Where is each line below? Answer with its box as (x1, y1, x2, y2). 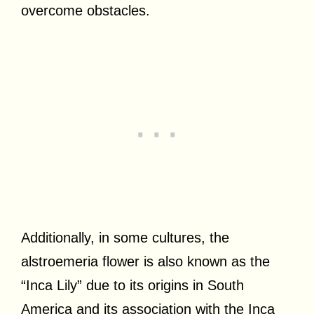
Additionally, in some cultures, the (21, 229, 229, 245)
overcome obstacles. (21, 2, 150, 18)
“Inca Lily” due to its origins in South (21, 277, 244, 293)
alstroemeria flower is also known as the (21, 253, 270, 269)
